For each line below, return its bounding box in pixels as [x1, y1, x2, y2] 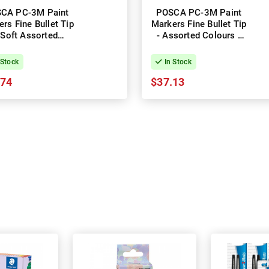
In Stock [162, 58, 192, 67]
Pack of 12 [176, 41, 222, 53]
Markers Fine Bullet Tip [151, 19, 247, 30]
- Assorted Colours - [157, 30, 241, 41]
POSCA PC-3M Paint [156, 7, 242, 19]
